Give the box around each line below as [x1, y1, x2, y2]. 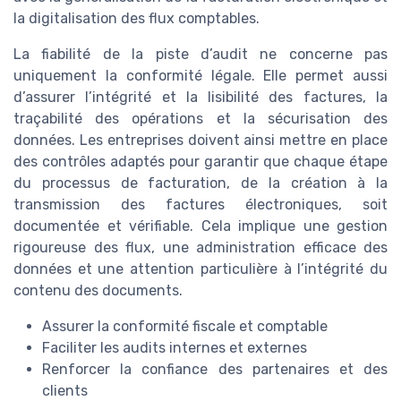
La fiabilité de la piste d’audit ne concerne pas [13, 45, 388, 63]
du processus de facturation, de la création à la [13, 174, 388, 192]
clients [42, 381, 88, 399]
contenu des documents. [13, 281, 183, 299]
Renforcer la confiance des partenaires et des [42, 360, 388, 378]
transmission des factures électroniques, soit [13, 195, 388, 213]
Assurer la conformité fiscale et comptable [42, 317, 328, 335]
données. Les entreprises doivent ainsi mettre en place [13, 131, 388, 149]
